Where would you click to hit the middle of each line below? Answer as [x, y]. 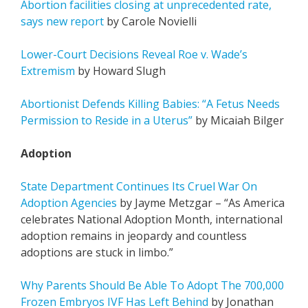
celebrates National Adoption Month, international [152, 219]
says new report [62, 21]
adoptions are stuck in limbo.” [97, 252]
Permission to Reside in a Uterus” [107, 120]
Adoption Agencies [69, 203]
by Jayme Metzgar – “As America [201, 203]
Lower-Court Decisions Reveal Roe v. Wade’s [134, 54]
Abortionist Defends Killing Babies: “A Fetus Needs [150, 104]
